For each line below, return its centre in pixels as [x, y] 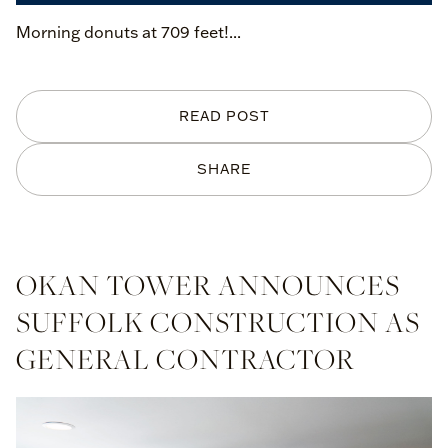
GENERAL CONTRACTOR [185, 358]
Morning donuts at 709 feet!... [128, 32]
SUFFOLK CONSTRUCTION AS [218, 321]
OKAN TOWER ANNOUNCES [208, 284]
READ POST [224, 116]
